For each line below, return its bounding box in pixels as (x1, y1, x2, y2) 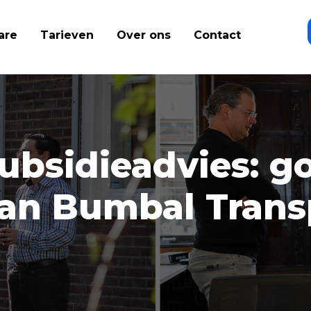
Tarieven (40, 28, 94, 42)
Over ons (116, 28, 171, 42)
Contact (193, 28, 241, 42)
